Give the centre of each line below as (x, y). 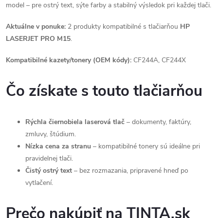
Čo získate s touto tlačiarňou (104, 91)
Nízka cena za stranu (58, 146)
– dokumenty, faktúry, (158, 122)
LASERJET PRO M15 (38, 39)
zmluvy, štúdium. (51, 134)
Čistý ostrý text (49, 171)
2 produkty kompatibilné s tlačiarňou (123, 27)
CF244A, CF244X (159, 60)
